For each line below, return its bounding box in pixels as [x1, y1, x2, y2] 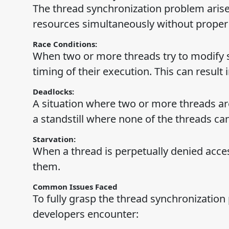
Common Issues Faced [32, 181, 118, 192]
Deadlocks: [32, 86, 76, 97]
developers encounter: [32, 207, 139, 221]
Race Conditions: [32, 39, 99, 50]
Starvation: [32, 134, 78, 145]
